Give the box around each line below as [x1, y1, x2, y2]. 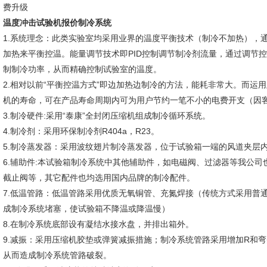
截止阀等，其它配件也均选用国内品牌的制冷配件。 [3, 173, 195, 182]
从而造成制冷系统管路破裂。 [3, 250, 111, 260]
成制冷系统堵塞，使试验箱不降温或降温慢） [3, 204, 170, 213]
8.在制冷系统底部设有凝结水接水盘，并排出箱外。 [3, 219, 194, 229]
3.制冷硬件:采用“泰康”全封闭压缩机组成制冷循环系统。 [3, 111, 210, 120]
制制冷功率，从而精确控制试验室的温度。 [3, 64, 162, 74]
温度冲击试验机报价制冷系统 [3, 18, 111, 27]
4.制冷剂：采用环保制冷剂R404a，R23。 [3, 126, 159, 136]
